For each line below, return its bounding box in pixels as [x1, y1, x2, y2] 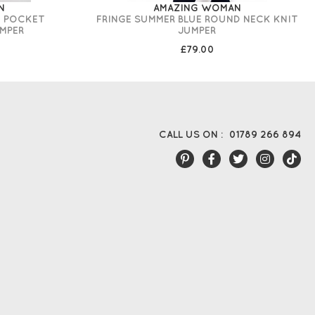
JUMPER [178, 25, 216, 37]
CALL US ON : [159, 129, 223, 140]
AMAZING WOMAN [153, 2, 241, 14]
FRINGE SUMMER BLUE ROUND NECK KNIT [96, 13, 298, 25]
